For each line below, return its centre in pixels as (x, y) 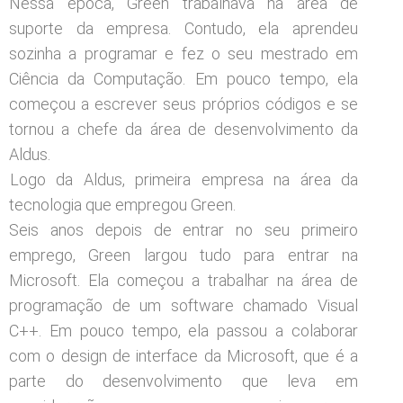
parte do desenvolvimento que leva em (184, 381)
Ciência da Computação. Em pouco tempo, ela (184, 78)
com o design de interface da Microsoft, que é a (184, 355)
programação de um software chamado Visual (184, 305)
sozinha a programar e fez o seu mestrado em (184, 53)
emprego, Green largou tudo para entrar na (184, 255)
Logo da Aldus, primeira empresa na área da (184, 179)
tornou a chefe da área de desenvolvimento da (184, 129)
